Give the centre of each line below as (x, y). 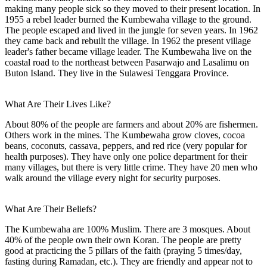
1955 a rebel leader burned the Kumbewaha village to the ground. (128, 19)
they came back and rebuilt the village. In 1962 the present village (128, 41)
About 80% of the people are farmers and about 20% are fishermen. (131, 124)
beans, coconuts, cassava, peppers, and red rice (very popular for (126, 145)
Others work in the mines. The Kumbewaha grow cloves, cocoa (125, 135)
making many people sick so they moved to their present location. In (133, 8)
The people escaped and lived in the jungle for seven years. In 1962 (131, 30)
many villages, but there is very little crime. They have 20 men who (131, 167)
